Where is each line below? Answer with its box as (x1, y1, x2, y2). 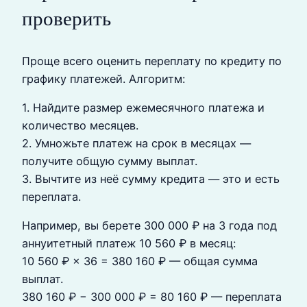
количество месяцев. (22, 119, 138, 133)
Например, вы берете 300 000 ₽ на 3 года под (22, 219, 277, 233)
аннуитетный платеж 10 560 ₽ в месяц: (22, 236, 236, 251)
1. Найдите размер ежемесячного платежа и (22, 101, 265, 115)
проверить (22, 7, 111, 29)
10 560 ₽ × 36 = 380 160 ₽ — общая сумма (22, 254, 258, 269)
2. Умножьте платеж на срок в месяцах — (22, 136, 251, 151)
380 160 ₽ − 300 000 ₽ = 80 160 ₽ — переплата (22, 290, 282, 304)
